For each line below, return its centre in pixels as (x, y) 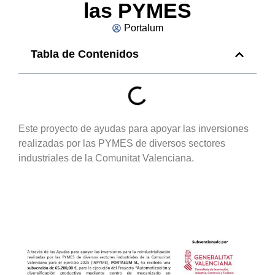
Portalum (143, 28)
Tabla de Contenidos (85, 54)
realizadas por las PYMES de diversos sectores (122, 143)
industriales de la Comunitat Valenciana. (106, 158)
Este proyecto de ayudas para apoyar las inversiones (134, 129)
